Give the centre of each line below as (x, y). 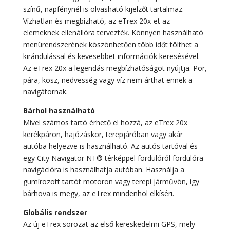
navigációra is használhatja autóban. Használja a (103, 170)
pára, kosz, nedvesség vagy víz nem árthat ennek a (108, 80)
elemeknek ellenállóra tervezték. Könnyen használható (113, 33)
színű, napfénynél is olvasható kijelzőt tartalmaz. (103, 9)
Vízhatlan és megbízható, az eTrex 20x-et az (96, 21)
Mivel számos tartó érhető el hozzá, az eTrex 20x (105, 123)
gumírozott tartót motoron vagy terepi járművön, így (111, 182)
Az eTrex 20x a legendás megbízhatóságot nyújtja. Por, (115, 68)
